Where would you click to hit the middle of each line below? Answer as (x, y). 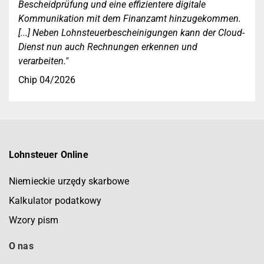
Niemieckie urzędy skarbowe (69, 181)
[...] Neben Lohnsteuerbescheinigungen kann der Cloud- (131, 33)
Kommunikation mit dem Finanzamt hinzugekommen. (130, 19)
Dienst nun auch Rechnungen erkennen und (108, 47)
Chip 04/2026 (47, 80)
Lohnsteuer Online (49, 155)
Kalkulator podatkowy (55, 201)
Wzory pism (34, 220)
